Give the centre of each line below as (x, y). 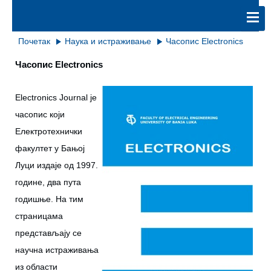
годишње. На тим (49, 199)
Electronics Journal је (56, 97)
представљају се (48, 233)
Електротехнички (49, 131)
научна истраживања (57, 250)
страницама (39, 216)
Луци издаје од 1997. (57, 165)
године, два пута (48, 182)
